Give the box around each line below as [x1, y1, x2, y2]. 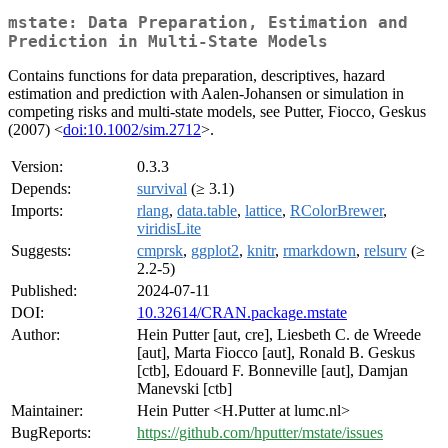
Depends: [11, 180, 71, 198]
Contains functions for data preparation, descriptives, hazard [8, 67, 385, 85]
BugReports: [11, 424, 91, 442]
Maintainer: [11, 402, 83, 420]
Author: [11, 326, 60, 344]
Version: [11, 158, 63, 176]
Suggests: [11, 242, 71, 260]
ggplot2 [191, 242, 239, 260]
